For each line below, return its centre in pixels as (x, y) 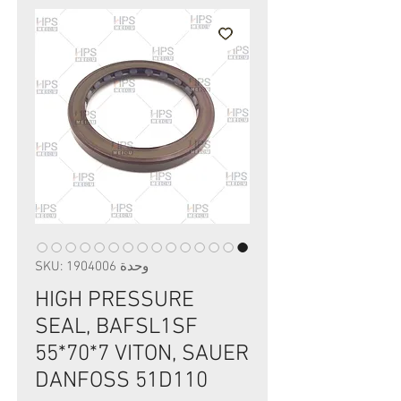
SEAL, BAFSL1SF (116, 328)
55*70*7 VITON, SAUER (142, 354)
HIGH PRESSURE (115, 301)
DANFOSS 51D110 (121, 381)
